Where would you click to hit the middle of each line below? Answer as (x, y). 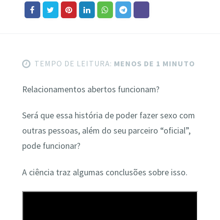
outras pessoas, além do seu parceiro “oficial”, (106, 131)
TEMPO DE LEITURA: (73, 63)
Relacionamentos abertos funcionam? (91, 89)
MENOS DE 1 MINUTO (153, 63)
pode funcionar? (51, 146)
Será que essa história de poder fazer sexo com (108, 116)
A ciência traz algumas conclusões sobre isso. (105, 172)
